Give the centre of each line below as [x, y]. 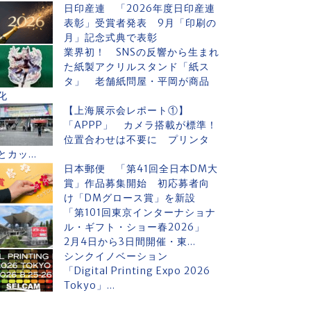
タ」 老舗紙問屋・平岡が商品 [137, 81]
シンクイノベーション [121, 256]
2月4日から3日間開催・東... [130, 242]
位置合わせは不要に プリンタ [137, 140]
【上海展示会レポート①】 [126, 110]
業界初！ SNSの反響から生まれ [142, 52]
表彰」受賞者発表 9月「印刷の [140, 23]
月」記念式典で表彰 [111, 37]
